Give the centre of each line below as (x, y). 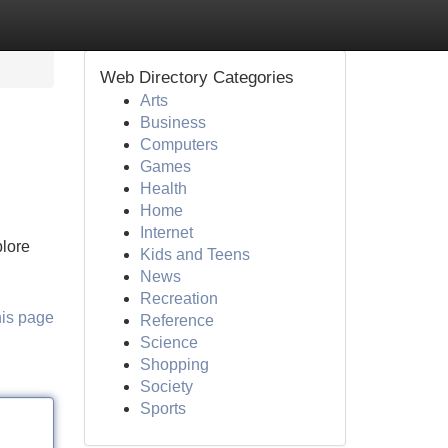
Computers (178, 144)
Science (168, 342)
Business (172, 122)
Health (163, 188)
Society (166, 386)
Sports (162, 408)
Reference (176, 320)
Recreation (178, 298)
